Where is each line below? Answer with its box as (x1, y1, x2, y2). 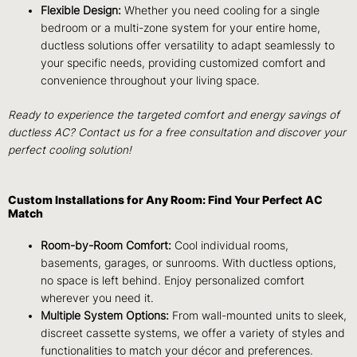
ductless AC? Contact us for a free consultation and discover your (8, 125, 346, 139)
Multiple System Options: (41, 308, 173, 322)
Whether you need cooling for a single (124, 4, 320, 18)
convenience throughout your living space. (41, 74, 261, 88)
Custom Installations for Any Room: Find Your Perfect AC (8, 193, 323, 206)
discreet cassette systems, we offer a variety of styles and (41, 326, 346, 339)
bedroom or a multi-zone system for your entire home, (41, 22, 321, 35)
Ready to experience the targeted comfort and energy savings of (8, 108, 339, 121)
